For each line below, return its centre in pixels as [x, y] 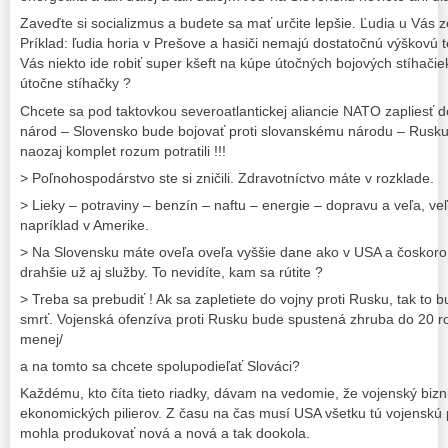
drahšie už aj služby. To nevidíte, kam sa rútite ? [171, 272]
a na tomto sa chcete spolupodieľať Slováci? [160, 366]
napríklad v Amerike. [84, 224]
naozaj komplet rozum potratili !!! [123, 150]
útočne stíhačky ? [75, 83]
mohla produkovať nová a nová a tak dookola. [165, 433]
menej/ [41, 339]
